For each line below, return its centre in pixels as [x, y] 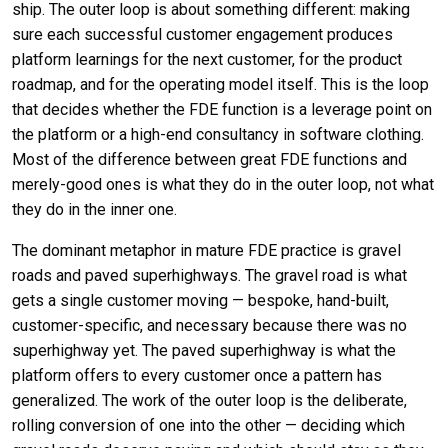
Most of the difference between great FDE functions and [209, 159]
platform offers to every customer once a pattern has [197, 375]
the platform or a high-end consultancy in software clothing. [218, 134]
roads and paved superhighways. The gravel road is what [209, 275]
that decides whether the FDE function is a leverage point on [222, 109]
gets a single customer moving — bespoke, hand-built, [200, 300]
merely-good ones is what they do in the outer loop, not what [223, 184]
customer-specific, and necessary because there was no [209, 325]
